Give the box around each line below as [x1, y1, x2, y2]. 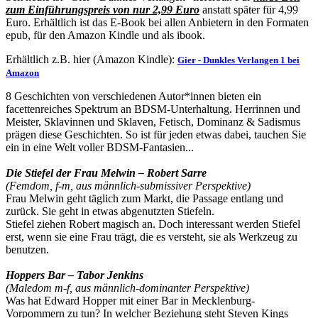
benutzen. [6, 243, 49, 256]
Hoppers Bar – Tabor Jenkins [6, 268, 143, 281]
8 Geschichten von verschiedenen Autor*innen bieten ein [6, 89, 261, 102]
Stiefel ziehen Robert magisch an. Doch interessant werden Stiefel [6, 217, 300, 230]
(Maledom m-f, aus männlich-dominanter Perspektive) [6, 281, 249, 294]
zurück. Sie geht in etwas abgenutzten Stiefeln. [6, 204, 214, 217]
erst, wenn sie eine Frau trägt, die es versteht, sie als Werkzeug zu [6, 230, 297, 243]
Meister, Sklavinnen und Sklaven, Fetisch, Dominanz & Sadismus [6, 115, 300, 128]
